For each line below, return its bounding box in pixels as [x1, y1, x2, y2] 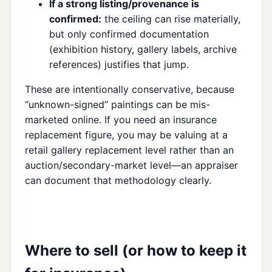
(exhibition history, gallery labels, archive [49, 42, 237, 55]
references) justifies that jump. [49, 58, 189, 70]
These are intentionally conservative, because [25, 83, 234, 95]
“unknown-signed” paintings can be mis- [25, 98, 210, 110]
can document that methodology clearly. [25, 174, 211, 186]
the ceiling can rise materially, [101, 12, 240, 25]
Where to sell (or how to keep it [25, 241, 246, 259]
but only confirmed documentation [49, 27, 209, 40]
